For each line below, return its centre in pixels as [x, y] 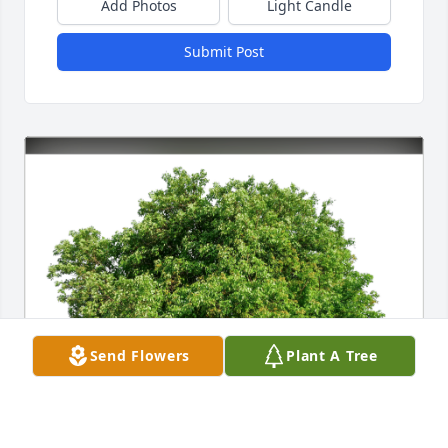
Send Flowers [140, 355]
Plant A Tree [332, 355]
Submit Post [224, 52]
